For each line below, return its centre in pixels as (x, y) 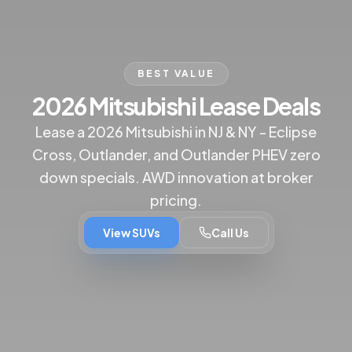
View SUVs (131, 233)
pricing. (176, 200)
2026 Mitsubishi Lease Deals (176, 106)
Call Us (230, 233)
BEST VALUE (176, 74)
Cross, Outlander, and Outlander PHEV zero (176, 155)
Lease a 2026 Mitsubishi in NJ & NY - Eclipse (176, 132)
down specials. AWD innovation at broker (176, 178)
